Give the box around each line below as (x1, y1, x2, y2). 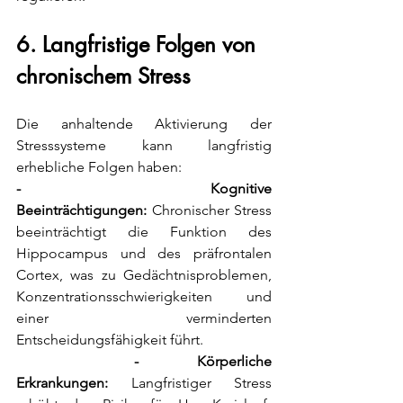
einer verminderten (16, 309, 272, 327)
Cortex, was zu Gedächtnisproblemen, (16, 266, 272, 284)
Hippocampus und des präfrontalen (16, 245, 272, 263)
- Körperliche (16, 353, 272, 371)
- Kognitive (16, 180, 272, 198)
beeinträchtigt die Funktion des (16, 223, 272, 241)
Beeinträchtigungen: (16, 201, 147, 219)
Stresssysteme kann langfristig (16, 137, 272, 155)
